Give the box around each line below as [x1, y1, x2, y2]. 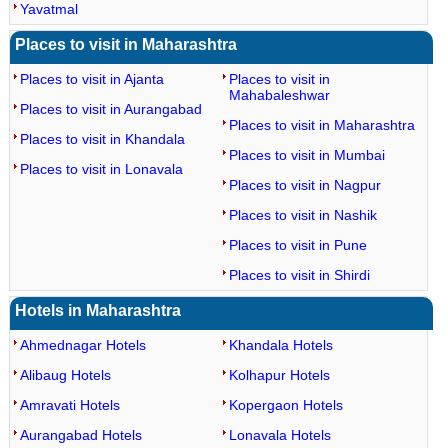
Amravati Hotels [19, 397, 120, 413]
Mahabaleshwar [228, 87, 330, 103]
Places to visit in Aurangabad [19, 101, 202, 117]
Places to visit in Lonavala [19, 161, 183, 177]
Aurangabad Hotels [19, 427, 142, 443]
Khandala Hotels [228, 337, 333, 353]
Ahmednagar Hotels [19, 337, 146, 353]
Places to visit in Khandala [19, 131, 185, 147]
